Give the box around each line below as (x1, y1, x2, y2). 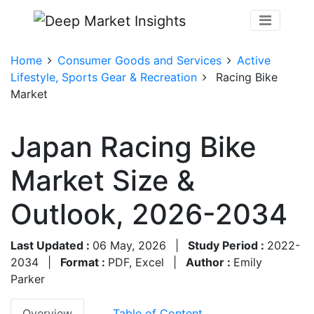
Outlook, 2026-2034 (11, 196, 287, 231)
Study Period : (188, 238, 267, 252)
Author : (186, 254, 233, 269)
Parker (11, 271, 45, 286)
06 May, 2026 (93, 238, 166, 252)
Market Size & (11, 163, 195, 198)
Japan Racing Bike (11, 129, 257, 164)
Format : (60, 254, 108, 269)
